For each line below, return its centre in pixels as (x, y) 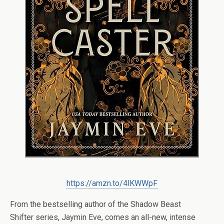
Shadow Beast (156, 204)
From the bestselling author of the (70, 204)
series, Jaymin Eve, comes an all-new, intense (115, 217)
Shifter (23, 217)
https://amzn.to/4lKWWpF (112, 183)
